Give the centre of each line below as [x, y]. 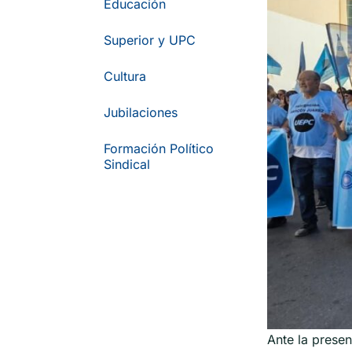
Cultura [125, 76]
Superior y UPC [150, 40]
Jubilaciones [141, 112]
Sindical [127, 164]
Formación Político [159, 148]
